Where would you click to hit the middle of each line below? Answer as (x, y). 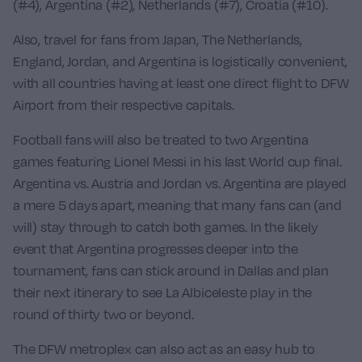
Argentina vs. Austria (74, 183)
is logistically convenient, (271, 61)
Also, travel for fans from (88, 39)
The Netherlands (251, 39)
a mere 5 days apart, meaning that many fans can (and (177, 205)
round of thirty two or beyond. (103, 314)
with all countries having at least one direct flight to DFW (181, 83)
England (38, 61)
